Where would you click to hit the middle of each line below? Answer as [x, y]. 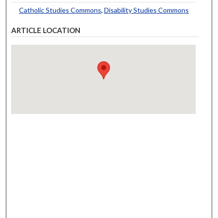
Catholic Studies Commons [60, 10]
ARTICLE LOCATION [46, 30]
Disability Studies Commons [146, 10]
